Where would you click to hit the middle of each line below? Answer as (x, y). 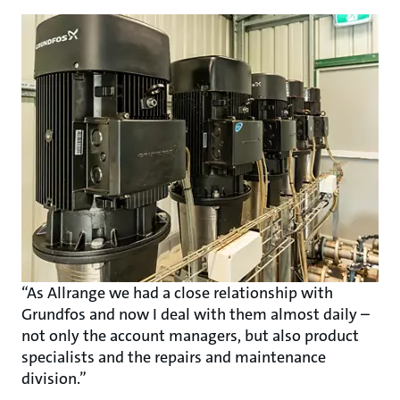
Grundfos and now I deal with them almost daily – (196, 315)
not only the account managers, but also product (190, 336)
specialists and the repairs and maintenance (174, 358)
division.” (54, 379)
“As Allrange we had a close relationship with (177, 293)
